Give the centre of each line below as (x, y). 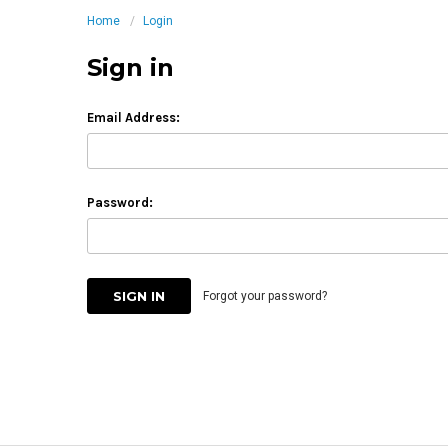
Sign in (130, 68)
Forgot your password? (265, 296)
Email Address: (133, 118)
